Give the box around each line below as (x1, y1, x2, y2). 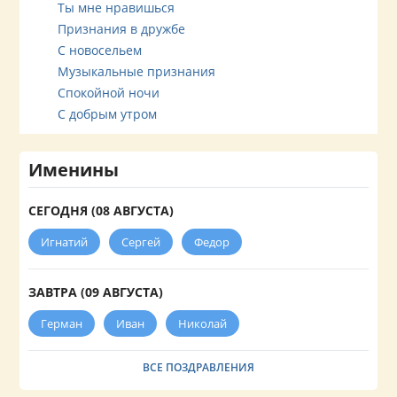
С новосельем (58, 42, 143, 59)
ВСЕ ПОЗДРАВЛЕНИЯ (143, 360, 254, 376)
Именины (28, 158, 120, 183)
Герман (41, 315, 83, 332)
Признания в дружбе (58, 20, 186, 38)
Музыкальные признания (58, 63, 216, 81)
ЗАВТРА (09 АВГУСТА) (28, 284, 164, 301)
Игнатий (41, 234, 89, 251)
